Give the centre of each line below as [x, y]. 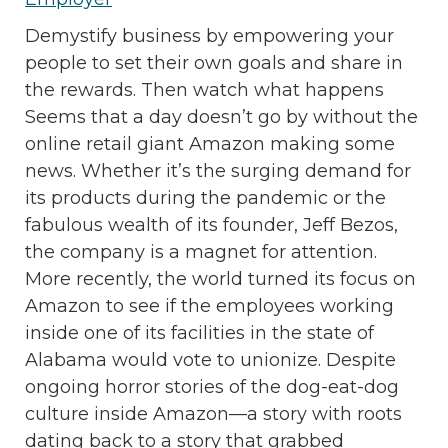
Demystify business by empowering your [209, 35]
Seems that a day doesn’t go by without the [221, 116]
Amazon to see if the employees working [209, 305]
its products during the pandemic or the [205, 197]
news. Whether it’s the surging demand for [218, 170]
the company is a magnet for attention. [201, 251]
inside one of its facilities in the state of [199, 332]
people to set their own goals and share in [214, 62]
